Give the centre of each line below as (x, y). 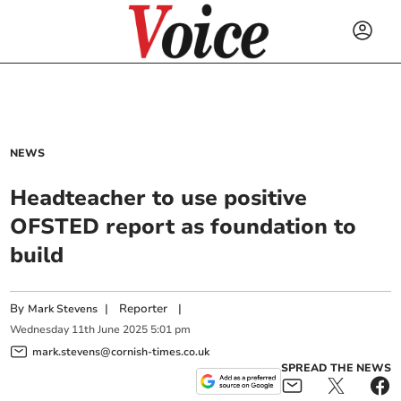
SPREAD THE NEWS (336, 367)
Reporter (144, 309)
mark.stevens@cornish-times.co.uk (121, 351)
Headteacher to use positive (159, 198)
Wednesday (40, 330)
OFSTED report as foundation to (183, 226)
